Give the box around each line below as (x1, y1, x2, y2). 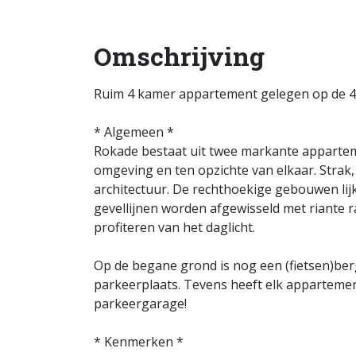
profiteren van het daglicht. (94, 219, 255, 236)
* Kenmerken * (94, 333, 184, 350)
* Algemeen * (94, 123, 174, 141)
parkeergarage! (94, 295, 187, 312)
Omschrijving (94, 39, 265, 73)
